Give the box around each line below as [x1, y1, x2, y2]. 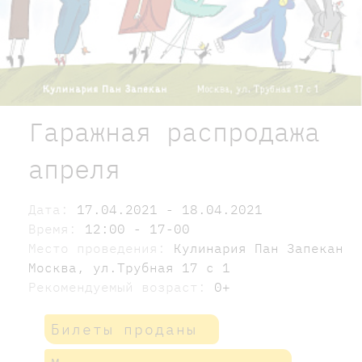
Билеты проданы [51, 319, 197, 339]
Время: [28, 220, 85, 237]
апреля [28, 151, 120, 186]
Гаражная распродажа [28, 114, 320, 149]
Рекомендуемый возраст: [28, 278, 214, 295]
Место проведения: [28, 239, 174, 256]
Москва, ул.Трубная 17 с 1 [28, 259, 230, 276]
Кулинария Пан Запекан [174, 239, 343, 256]
